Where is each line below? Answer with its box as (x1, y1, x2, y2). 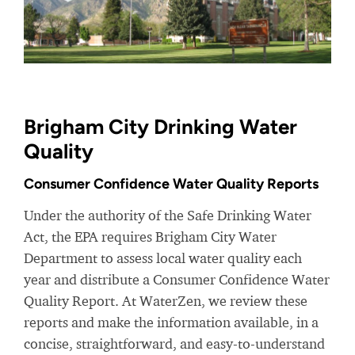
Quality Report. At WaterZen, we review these (24, 292, 307, 310)
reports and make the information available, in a (24, 314, 319, 331)
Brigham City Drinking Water (24, 114, 297, 140)
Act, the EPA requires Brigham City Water (24, 228, 277, 246)
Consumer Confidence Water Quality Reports (24, 175, 319, 193)
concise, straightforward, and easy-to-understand (24, 335, 325, 353)
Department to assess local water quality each (24, 250, 302, 267)
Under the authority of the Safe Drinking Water (24, 207, 311, 224)
